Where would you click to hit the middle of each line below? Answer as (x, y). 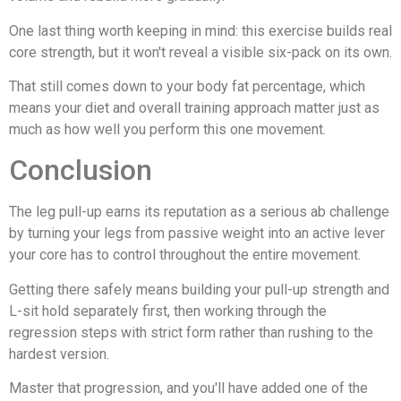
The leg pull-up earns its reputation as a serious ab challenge (199, 212)
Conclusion (81, 171)
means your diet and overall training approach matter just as (194, 107)
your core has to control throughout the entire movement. (185, 255)
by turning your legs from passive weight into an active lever (197, 234)
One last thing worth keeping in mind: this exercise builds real (200, 30)
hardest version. (59, 354)
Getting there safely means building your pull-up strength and (199, 289)
